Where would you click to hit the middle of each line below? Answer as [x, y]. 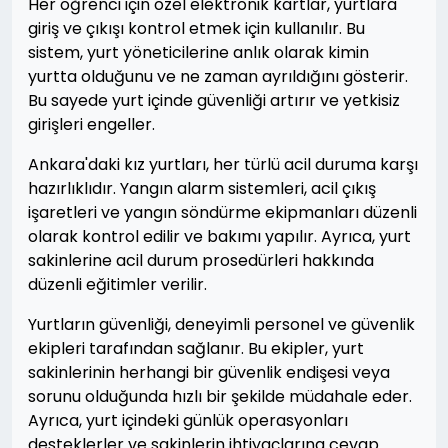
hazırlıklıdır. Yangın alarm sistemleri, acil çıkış [202, 188]
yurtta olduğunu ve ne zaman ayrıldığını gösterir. [218, 76]
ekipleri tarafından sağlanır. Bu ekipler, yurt [196, 348]
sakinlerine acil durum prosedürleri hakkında [201, 260]
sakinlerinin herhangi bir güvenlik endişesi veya [209, 372]
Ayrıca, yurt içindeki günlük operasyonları [188, 420]
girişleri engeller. [91, 124]
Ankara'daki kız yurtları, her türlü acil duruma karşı [223, 164]
